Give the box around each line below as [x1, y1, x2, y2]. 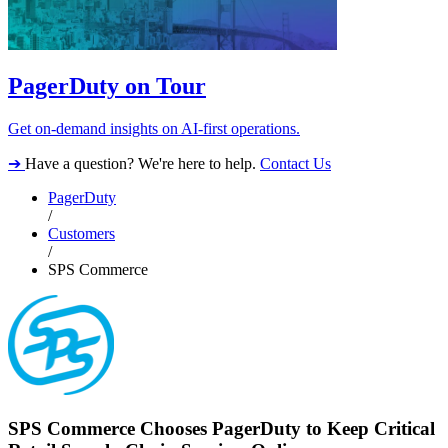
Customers [48, 225, 115, 243]
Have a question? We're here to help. [25, 155, 260, 173]
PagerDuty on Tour [8, 73, 206, 100]
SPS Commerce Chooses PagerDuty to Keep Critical [8, 418, 435, 440]
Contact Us [260, 155, 331, 173]
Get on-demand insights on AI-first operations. [8, 120, 300, 138]
